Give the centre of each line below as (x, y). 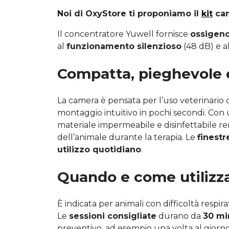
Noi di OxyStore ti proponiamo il (129, 13)
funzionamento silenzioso (124, 46)
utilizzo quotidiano (99, 149)
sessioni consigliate (113, 216)
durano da (180, 216)
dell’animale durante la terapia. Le (127, 137)
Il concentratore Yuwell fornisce (124, 34)
